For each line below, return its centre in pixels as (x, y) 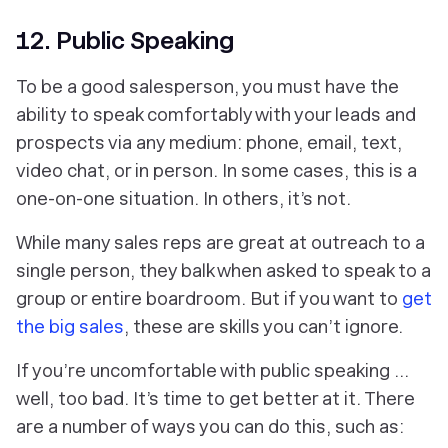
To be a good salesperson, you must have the (207, 86)
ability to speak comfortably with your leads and (216, 114)
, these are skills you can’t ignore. (263, 326)
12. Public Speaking (125, 40)
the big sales (70, 326)
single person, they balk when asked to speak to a (223, 270)
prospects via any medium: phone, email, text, (209, 142)
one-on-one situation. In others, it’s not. (183, 198)
